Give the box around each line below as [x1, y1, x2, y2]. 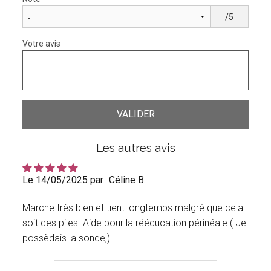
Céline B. [109, 174, 146, 186]
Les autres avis [96, 141, 175, 155]
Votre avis [22, 39, 61, 49]
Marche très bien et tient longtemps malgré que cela [22, 202, 244, 214]
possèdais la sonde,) [22, 232, 111, 244]
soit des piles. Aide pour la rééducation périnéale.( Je [22, 217, 247, 229]
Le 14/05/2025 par [22, 174, 104, 186]
